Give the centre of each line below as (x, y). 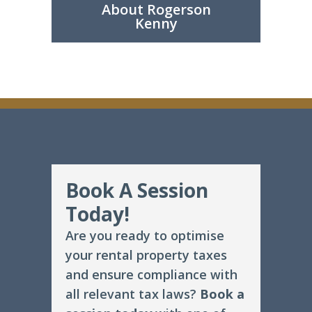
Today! (97, 214)
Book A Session (137, 190)
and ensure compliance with (151, 275)
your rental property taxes (146, 255)
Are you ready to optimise (145, 236)
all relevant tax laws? (133, 294)
